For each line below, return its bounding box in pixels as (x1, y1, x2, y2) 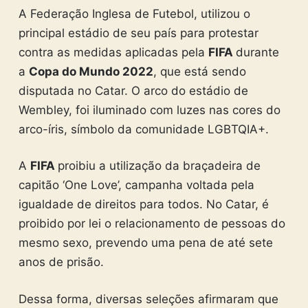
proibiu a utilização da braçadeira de (57, 159, 261, 173)
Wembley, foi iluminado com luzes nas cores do (18, 102, 280, 117)
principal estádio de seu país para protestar (18, 25, 258, 40)
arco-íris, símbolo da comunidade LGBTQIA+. (18, 122, 269, 136)
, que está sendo (153, 64, 246, 78)
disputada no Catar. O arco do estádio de (18, 83, 248, 98)
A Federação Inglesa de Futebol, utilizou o (18, 6, 250, 21)
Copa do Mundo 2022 (28, 64, 153, 78)
